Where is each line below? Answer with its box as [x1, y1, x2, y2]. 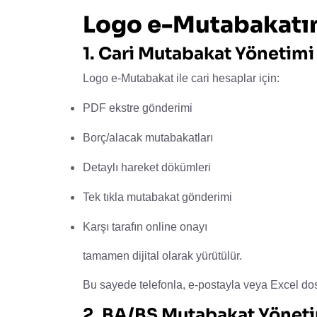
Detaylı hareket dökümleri [83, 161, 211, 173]
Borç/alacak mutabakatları [83, 131, 213, 144]
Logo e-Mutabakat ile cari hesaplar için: [83, 71, 279, 84]
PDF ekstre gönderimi [83, 101, 192, 114]
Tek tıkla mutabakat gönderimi [83, 190, 232, 203]
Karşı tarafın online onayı [83, 220, 207, 233]
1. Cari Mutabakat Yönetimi [83, 42, 314, 64]
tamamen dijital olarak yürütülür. [83, 249, 242, 262]
